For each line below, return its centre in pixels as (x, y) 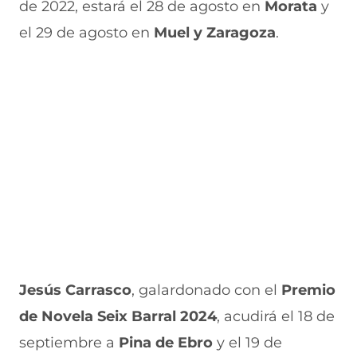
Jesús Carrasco (75, 290)
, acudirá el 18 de (276, 316)
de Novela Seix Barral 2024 (118, 316)
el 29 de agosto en (84, 33)
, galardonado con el (206, 290)
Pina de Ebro (164, 343)
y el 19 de (247, 343)
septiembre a (67, 343)
